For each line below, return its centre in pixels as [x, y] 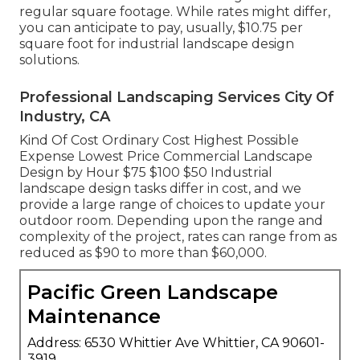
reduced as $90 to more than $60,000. [143, 252]
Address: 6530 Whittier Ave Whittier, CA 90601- [176, 342]
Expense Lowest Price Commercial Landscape [166, 156]
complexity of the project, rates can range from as [178, 236]
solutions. [49, 59]
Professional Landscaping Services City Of [177, 97]
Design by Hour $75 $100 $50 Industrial [146, 172]
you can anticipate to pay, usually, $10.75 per [161, 27]
